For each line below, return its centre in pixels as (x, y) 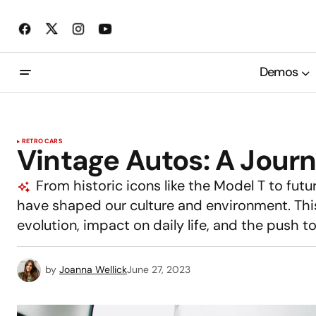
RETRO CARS (42, 141)
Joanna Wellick (93, 269)
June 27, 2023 (159, 269)
